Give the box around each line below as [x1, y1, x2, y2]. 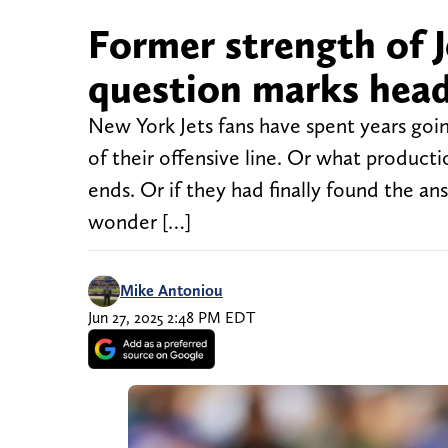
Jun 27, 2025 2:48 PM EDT [88, 308, 255, 328]
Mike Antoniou [120, 281, 223, 301]
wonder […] [88, 209, 191, 235]
